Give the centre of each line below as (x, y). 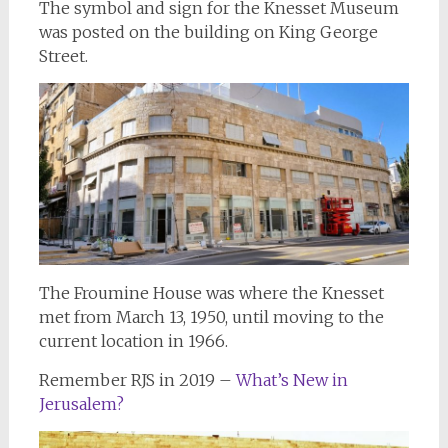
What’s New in (291, 379)
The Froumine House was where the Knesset (211, 292)
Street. (63, 55)
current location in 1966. (133, 340)
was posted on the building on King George (208, 31)
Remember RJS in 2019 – (137, 379)
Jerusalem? (81, 403)
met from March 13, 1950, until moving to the (211, 316)
